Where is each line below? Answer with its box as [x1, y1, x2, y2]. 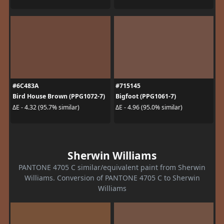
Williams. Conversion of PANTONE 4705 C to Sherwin [24, 173, 200, 183]
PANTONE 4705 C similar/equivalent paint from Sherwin [18, 162, 205, 172]
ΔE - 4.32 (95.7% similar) [12, 102, 79, 111]
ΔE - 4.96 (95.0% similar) [115, 102, 182, 111]
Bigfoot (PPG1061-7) [115, 92, 176, 101]
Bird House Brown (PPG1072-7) [12, 92, 105, 101]
